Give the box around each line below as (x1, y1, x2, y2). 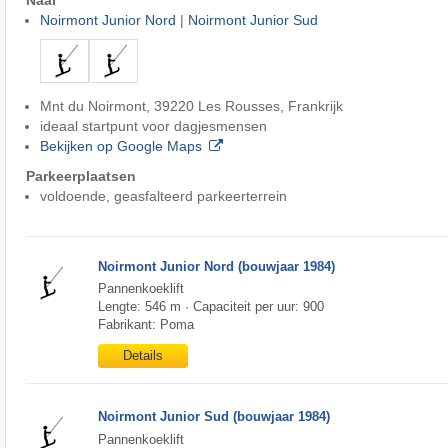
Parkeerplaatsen (25, 167, 136, 184)
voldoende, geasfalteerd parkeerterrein (39, 187, 287, 204)
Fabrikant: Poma (97, 317, 194, 333)
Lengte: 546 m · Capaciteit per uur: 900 (97, 299, 324, 315)
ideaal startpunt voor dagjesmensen (39, 117, 267, 134)
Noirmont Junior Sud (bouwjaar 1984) (97, 409, 330, 425)
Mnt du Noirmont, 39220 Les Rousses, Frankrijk (39, 97, 343, 114)
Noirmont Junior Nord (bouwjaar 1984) (97, 258, 335, 274)
